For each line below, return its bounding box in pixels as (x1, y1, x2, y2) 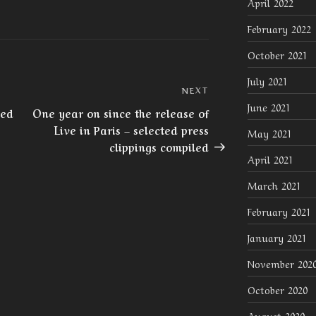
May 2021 (247, 126, 292, 140)
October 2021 (247, 47, 308, 62)
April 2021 (247, 152, 293, 166)
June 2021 (247, 99, 291, 114)
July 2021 (247, 73, 288, 88)
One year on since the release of (32, 104, 209, 121)
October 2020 (247, 282, 308, 297)
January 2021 (247, 230, 307, 245)
